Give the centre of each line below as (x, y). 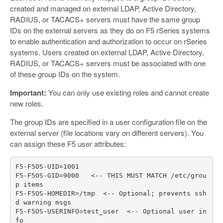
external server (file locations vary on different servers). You (107, 133)
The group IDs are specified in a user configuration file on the (109, 122)
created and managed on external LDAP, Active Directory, (103, 8)
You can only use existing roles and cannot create (128, 93)
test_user (101, 211)
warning (37, 202)
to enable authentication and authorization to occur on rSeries (109, 41)
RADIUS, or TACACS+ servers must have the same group (105, 19)
